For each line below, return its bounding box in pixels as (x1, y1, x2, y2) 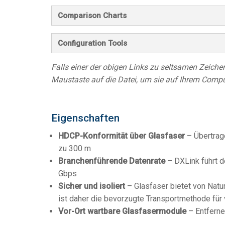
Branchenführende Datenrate (58, 156, 165, 166)
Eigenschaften (51, 112, 120, 124)
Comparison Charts (58, 11, 127, 20)
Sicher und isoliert (58, 181, 125, 191)
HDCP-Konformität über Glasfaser (58, 131, 185, 141)
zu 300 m (58, 144, 91, 153)
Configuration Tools (58, 39, 127, 48)
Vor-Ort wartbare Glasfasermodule (58, 206, 186, 216)
